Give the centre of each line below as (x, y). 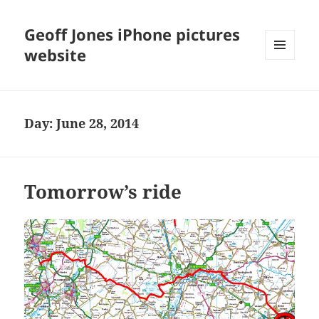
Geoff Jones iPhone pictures (132, 35)
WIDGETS (285, 90)
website (56, 55)
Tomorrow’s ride (103, 192)
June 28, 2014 (98, 124)
